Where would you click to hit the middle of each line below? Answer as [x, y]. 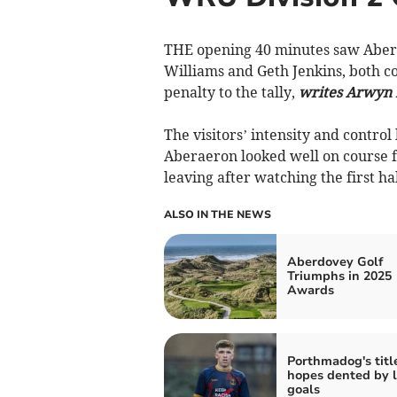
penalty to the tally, [231, 92]
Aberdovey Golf [335, 261]
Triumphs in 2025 [339, 276]
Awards [310, 290]
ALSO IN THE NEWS [217, 214]
